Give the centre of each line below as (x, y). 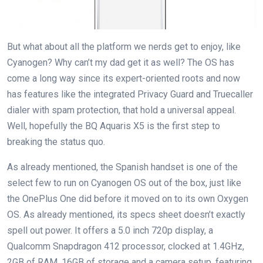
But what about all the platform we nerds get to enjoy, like (124, 47)
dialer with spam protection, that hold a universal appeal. (122, 110)
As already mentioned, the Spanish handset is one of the (122, 167)
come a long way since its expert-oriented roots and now (124, 79)
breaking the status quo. (56, 142)
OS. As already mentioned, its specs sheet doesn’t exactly (126, 215)
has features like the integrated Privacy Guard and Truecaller (130, 95)
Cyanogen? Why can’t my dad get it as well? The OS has (121, 63)
